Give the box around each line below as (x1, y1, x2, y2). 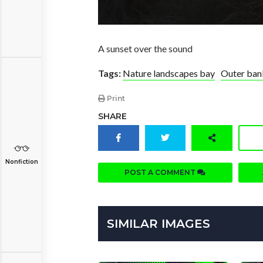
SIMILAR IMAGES (107, 217, 210, 231)
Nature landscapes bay (123, 67, 215, 79)
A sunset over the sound (98, 42, 193, 54)
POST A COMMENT (124, 168, 198, 177)
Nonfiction (5, 158, 38, 166)
